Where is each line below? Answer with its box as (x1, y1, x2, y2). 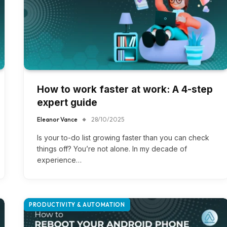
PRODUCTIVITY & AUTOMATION (29, 201, 125, 208)
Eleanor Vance (37, 115, 78, 123)
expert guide (37, 96, 97, 108)
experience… (37, 155, 82, 164)
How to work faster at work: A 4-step (37, 83, 213, 95)
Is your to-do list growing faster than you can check (37, 133, 209, 142)
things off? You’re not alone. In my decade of (37, 144, 187, 153)
